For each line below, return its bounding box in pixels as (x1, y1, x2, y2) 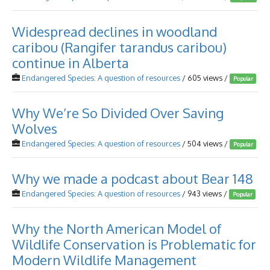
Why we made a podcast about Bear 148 (12, 170, 253, 187)
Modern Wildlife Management (12, 251, 196, 268)
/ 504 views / (180, 139, 230, 148)
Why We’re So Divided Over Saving (12, 104, 224, 121)
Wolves (12, 120, 57, 137)
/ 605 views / (180, 73, 230, 83)
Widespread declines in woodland (12, 23, 217, 40)
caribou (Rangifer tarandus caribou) (12, 39, 227, 55)
